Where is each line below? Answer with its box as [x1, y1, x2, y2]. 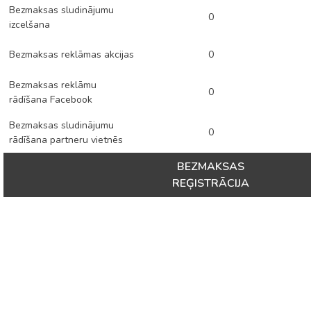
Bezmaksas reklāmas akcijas [9, 48, 134, 61]
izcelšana [9, 18, 50, 31]
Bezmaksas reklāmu [9, 78, 96, 92]
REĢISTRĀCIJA [172, 176, 249, 191]
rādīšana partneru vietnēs [9, 133, 123, 146]
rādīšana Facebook [9, 93, 92, 106]
